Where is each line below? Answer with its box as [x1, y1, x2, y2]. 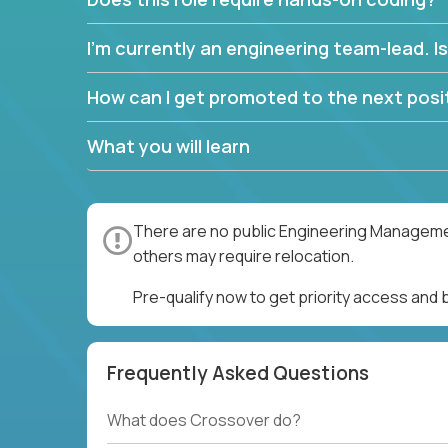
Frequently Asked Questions [107, 360, 369, 386]
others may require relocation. [133, 245, 354, 267]
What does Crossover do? [107, 409, 301, 432]
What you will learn [87, 134, 250, 158]
